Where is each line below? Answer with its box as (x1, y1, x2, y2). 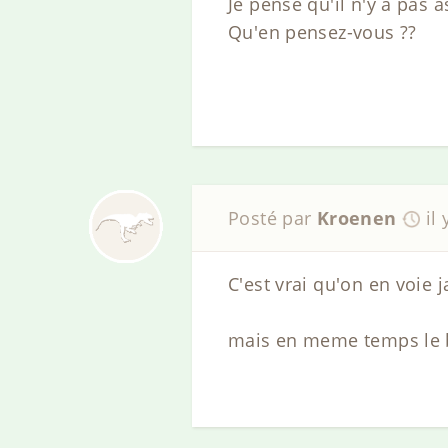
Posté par (228, 206, 317, 231)
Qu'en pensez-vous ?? (228, 19, 417, 44)
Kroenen (316, 206, 397, 231)
